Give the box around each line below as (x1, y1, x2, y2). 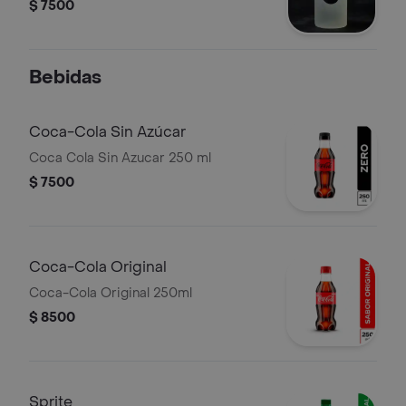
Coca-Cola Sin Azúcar (29, 122, 186, 141)
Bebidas (29, 66, 101, 90)
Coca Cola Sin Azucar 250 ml (29, 150, 211, 167)
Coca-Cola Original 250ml (29, 285, 192, 302)
